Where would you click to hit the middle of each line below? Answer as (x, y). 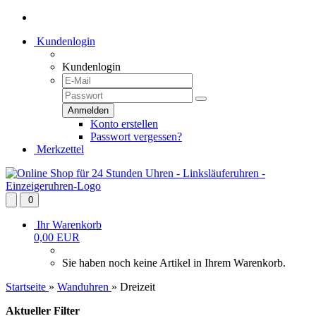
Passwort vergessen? (136, 136)
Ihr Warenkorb (69, 225)
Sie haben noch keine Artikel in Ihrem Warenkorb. (174, 263)
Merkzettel (59, 149)
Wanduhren (83, 287)
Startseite (26, 287)
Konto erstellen (124, 124)
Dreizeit (138, 287)
